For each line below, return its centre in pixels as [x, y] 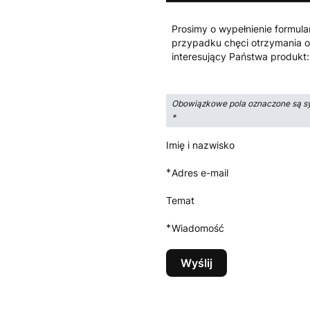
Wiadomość [198, 228]
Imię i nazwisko [200, 145]
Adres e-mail [200, 173]
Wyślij [197, 263]
